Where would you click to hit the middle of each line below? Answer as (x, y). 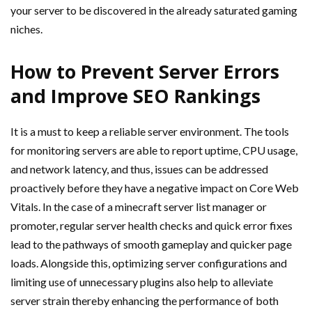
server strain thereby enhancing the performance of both (145, 301)
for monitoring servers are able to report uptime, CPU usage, (154, 150)
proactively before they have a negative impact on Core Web (155, 188)
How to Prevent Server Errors (145, 71)
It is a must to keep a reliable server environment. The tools (150, 131)
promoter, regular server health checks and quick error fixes (151, 225)
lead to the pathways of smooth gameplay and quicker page (151, 244)
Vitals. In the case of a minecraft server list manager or (139, 206)
